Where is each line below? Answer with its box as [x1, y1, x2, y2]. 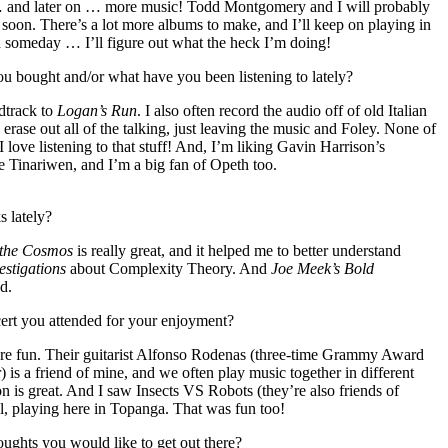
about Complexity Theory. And [66, 260, 271, 277]
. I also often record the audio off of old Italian [137, 102, 427, 119]
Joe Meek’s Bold [271, 260, 374, 277]
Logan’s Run [57, 102, 137, 119]
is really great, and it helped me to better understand [73, 242, 401, 259]
